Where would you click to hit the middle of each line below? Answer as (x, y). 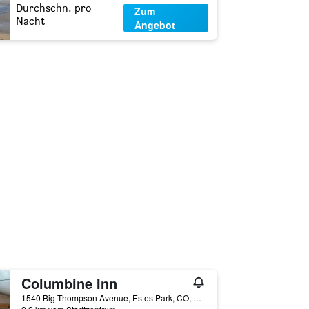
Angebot (155, 25)
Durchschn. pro (53, 8)
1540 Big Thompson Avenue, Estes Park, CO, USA (197, 298)
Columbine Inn (69, 283)
